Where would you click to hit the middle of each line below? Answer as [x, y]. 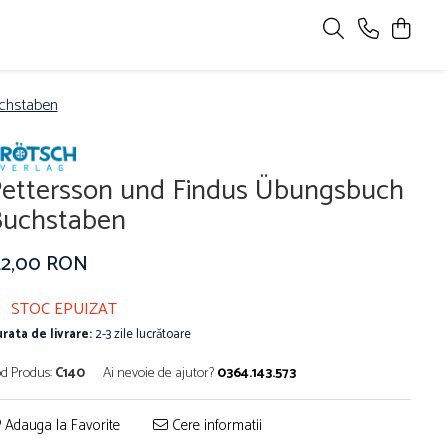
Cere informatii [215, 426]
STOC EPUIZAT [62, 310]
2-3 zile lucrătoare [141, 335]
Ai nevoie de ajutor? [158, 374]
